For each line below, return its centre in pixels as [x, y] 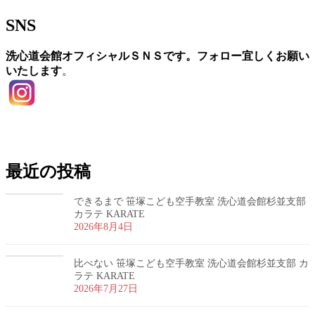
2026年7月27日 [106, 288]
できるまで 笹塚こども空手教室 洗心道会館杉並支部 [190, 201]
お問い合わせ [66, 133]
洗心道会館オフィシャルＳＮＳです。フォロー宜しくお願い [157, 56]
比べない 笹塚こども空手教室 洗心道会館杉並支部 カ [191, 263]
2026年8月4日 [103, 226]
